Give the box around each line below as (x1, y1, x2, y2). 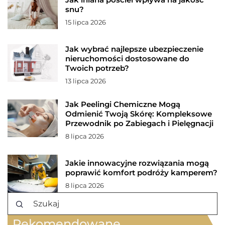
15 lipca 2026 (65, 18, 106, 26)
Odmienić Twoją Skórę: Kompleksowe (65, 108, 212, 119)
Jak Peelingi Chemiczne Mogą (65, 99, 180, 109)
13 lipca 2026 (65, 76, 106, 85)
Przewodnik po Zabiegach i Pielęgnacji (65, 118, 213, 128)
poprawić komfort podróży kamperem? (65, 167, 217, 177)
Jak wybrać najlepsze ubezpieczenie (65, 44, 203, 54)
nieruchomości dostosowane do (65, 53, 189, 63)
